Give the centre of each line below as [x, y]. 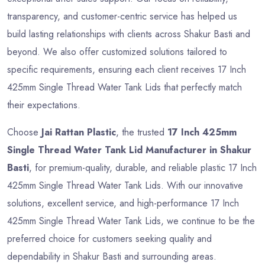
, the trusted [142, 132]
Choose [24, 132]
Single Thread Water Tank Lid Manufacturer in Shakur [129, 150]
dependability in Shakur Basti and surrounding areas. [112, 257]
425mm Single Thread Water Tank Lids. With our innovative [125, 186]
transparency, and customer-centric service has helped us [122, 17]
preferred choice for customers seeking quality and [109, 239]
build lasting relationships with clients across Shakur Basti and [129, 34]
